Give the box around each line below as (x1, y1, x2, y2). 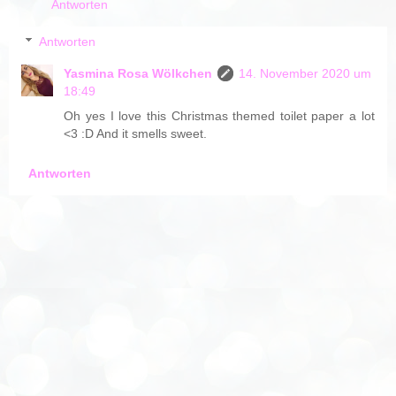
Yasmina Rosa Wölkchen (64, 65, 213, 80)
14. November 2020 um (239, 65, 372, 80)
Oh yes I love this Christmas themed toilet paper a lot (64, 108, 375, 123)
